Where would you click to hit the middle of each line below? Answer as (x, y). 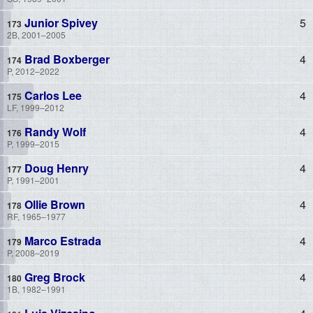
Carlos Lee (52, 95)
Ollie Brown (53, 204)
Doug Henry (55, 168)
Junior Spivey (60, 22)
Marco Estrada (61, 240)
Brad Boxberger (66, 59)
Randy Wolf (54, 131)
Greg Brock (53, 277)
